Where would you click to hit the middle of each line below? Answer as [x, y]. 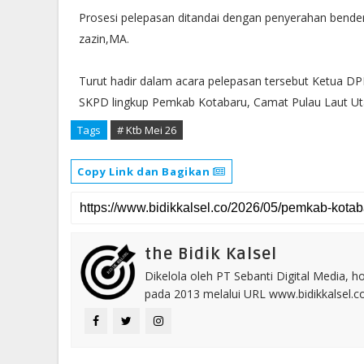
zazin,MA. [104, 39]
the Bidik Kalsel [211, 254]
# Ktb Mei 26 [147, 130]
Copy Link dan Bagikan [145, 171]
